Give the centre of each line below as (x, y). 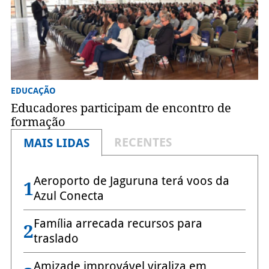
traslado (56, 239)
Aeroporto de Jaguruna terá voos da (131, 181)
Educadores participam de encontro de (121, 108)
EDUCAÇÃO (33, 91)
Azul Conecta (68, 196)
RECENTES (143, 143)
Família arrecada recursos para (118, 224)
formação (38, 122)
